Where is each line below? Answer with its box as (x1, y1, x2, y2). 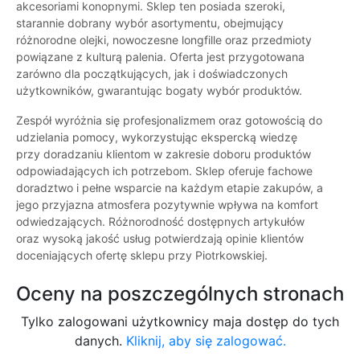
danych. (74, 333, 126, 350)
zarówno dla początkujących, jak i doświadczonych (16, 67, 288, 81)
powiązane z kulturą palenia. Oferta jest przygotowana (16, 50, 305, 64)
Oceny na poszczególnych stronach (16, 282, 344, 306)
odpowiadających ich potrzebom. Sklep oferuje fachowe (16, 164, 313, 178)
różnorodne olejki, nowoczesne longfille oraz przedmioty (16, 33, 312, 47)
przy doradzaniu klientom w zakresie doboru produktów (16, 147, 311, 162)
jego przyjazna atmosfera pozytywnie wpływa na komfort (16, 198, 318, 212)
